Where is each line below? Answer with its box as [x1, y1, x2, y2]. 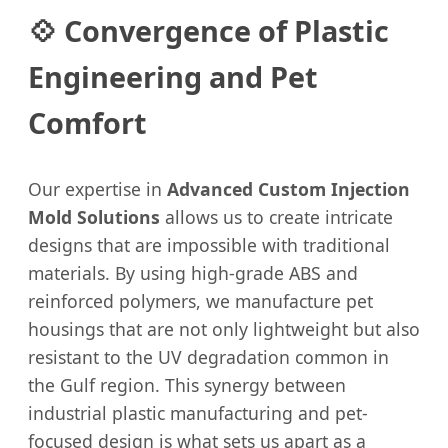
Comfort [28, 103, 147, 143]
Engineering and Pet [28, 57, 318, 97]
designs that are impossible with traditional [28, 233, 390, 258]
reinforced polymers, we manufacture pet [28, 289, 373, 314]
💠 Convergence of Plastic [28, 11, 389, 51]
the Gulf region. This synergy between [28, 373, 346, 398]
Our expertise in [28, 177, 167, 202]
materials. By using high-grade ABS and [28, 261, 358, 286]
